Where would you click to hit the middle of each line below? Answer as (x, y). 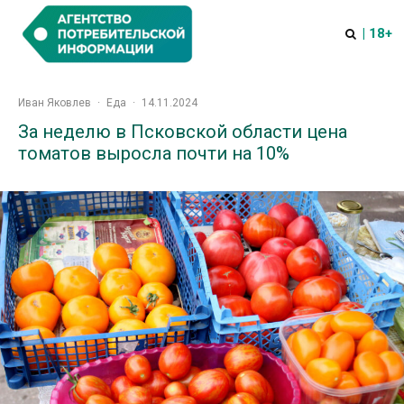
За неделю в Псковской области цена (183, 132)
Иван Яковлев (55, 103)
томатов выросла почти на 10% (154, 153)
